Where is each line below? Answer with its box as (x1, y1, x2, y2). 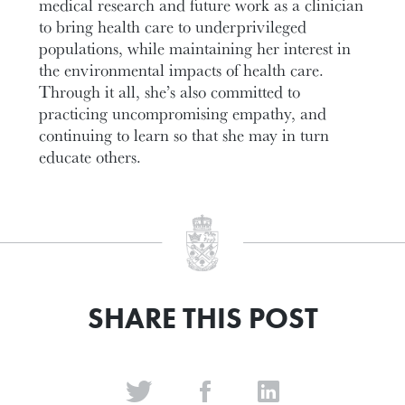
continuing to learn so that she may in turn (39, 123, 330, 147)
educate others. (39, 145, 142, 169)
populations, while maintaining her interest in (39, 36, 352, 61)
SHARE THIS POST (87, 300, 318, 338)
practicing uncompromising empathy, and (39, 101, 327, 126)
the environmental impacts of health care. (39, 58, 325, 82)
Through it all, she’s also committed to (39, 80, 301, 104)
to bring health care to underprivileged (39, 14, 307, 39)
